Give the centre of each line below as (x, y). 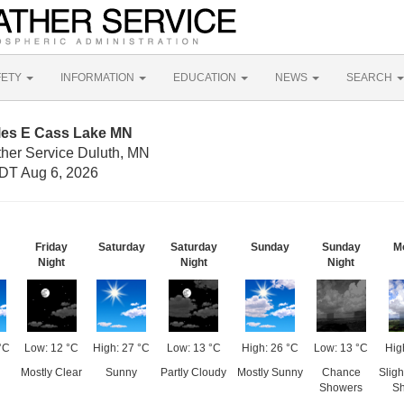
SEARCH (371, 78)
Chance (341, 372)
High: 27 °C (121, 348)
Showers (341, 388)
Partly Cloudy (193, 372)
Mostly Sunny (270, 372)
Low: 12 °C (51, 348)
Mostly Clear (51, 372)
